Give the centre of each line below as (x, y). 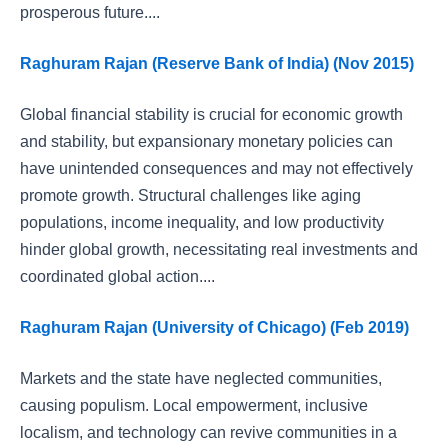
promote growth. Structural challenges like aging (190, 195)
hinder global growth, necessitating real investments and (219, 249)
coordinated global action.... (117, 276)
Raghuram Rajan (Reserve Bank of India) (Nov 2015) (217, 63)
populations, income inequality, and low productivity (202, 222)
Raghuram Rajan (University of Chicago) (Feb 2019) (214, 327)
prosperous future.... (90, 12)
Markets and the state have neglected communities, (201, 378)
